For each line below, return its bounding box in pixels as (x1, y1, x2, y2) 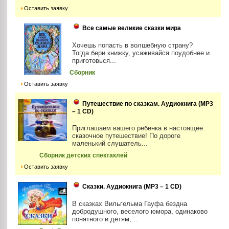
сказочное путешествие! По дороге (72, 131, 181, 140)
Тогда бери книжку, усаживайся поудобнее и (72, 49, 210, 57)
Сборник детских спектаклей (39, 152, 128, 158)
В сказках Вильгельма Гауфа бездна (72, 199, 188, 208)
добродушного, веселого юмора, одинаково (72, 207, 208, 215)
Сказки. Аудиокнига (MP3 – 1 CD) (82, 182, 182, 190)
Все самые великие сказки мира (82, 24, 181, 32)
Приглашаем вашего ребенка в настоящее (72, 124, 203, 132)
